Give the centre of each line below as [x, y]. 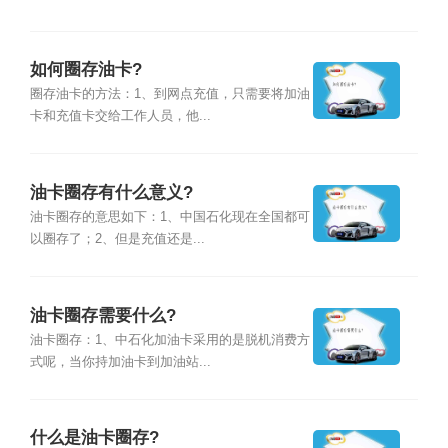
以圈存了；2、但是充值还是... [117, 239]
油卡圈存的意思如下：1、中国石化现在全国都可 [169, 217]
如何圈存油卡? [85, 70]
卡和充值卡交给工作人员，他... [120, 116]
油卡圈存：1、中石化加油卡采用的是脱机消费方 [169, 339]
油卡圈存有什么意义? [111, 192]
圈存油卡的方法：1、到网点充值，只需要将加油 [169, 94]
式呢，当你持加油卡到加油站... [120, 361]
